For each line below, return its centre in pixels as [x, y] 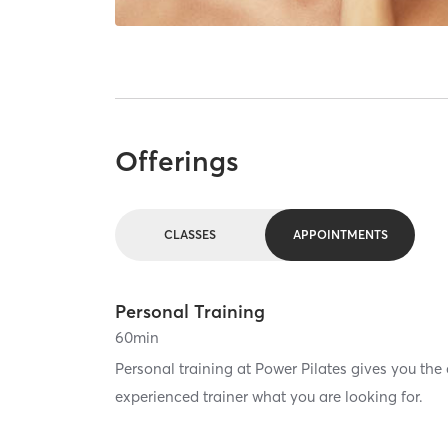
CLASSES [190, 235]
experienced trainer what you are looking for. [269, 396]
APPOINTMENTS [340, 235]
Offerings [177, 160]
